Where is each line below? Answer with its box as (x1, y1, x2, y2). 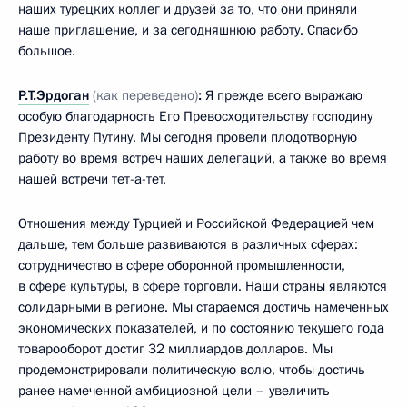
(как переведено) (93, 85, 198, 104)
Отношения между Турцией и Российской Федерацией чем (18, 213, 374, 233)
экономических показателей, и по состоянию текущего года (18, 318, 384, 337)
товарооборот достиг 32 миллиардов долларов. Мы (18, 339, 333, 358)
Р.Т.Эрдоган (18, 85, 89, 104)
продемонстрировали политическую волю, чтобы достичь (18, 360, 365, 379)
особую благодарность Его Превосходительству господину (18, 106, 372, 125)
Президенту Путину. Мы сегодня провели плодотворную (18, 127, 357, 146)
